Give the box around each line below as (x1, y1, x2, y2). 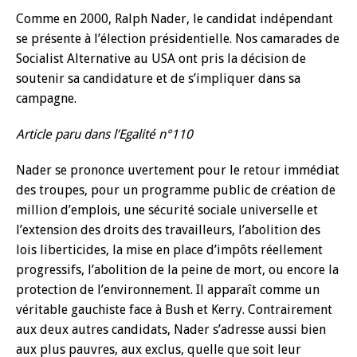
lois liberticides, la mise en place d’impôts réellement (16, 242, 323, 257)
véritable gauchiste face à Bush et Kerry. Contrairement (16, 302, 332, 317)
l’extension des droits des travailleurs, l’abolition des (16, 222, 320, 237)
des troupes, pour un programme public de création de (16, 182, 335, 198)
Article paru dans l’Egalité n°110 (16, 127, 193, 142)
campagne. (16, 91, 76, 106)
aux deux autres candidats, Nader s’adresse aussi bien (16, 322, 326, 337)
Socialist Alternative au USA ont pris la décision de (16, 51, 306, 66)
